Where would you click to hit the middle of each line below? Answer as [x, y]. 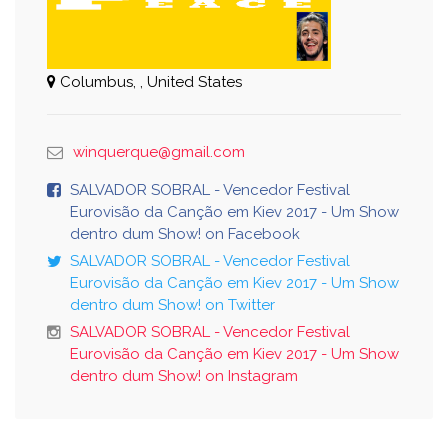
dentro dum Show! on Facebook [185, 233]
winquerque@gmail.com [159, 151]
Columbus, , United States [149, 81]
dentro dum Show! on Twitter [172, 304]
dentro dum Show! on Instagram [184, 375]
